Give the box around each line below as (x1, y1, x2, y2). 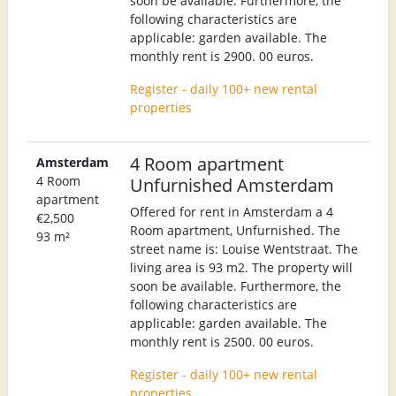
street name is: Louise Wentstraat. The (130, 240, 358, 257)
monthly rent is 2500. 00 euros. (130, 332, 314, 350)
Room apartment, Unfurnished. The (130, 221, 340, 239)
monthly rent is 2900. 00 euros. (130, 47, 314, 65)
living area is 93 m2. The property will (130, 258, 353, 276)
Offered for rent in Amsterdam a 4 (130, 202, 333, 220)
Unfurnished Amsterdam (130, 171, 334, 197)
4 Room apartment (130, 150, 284, 176)
